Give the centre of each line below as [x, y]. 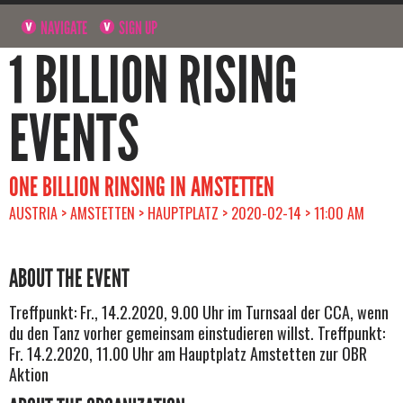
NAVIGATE [63, 27]
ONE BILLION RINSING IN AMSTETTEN [142, 187]
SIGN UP [137, 27]
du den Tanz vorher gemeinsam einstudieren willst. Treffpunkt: [197, 332]
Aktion [29, 374]
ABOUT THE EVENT [69, 278]
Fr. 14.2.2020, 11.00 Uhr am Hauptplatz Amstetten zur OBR [188, 353]
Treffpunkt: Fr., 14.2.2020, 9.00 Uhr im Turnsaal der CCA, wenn [199, 312]
